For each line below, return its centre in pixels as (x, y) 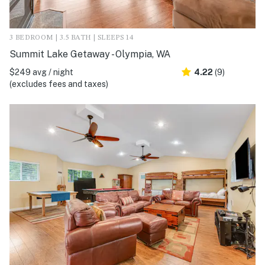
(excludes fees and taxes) (59, 84)
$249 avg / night (41, 72)
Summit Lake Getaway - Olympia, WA (90, 54)
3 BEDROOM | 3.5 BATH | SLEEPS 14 (72, 38)
